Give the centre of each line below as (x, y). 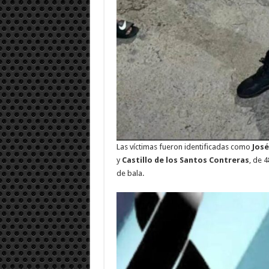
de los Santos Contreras (201, 160)
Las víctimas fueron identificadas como (184, 147)
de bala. (130, 173)
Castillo (137, 160)
